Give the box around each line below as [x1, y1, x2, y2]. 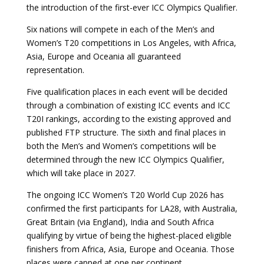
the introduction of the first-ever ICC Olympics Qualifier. [26, 2, 237, 13]
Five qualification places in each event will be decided [26, 86, 227, 97]
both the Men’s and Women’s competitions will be [26, 140, 216, 151]
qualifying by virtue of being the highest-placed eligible [26, 230, 232, 241]
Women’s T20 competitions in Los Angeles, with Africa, [26, 37, 236, 48]
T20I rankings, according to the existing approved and [26, 113, 231, 124]
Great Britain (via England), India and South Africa [26, 216, 214, 227]
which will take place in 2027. [26, 167, 136, 179]
